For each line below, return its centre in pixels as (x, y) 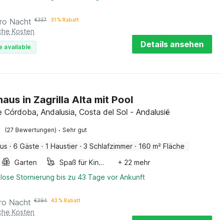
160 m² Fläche (162, 146)
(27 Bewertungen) (31, 130)
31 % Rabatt (65, 20)
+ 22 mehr (134, 162)
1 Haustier (62, 146)
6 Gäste (27, 146)
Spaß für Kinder (102, 162)
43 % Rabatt (66, 200)
